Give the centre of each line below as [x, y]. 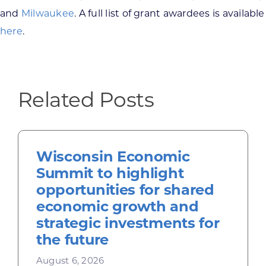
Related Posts [86, 99]
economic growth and [117, 206]
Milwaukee [48, 13]
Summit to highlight [110, 173]
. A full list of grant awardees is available [170, 13]
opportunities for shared [125, 189]
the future [72, 239]
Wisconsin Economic [113, 156]
